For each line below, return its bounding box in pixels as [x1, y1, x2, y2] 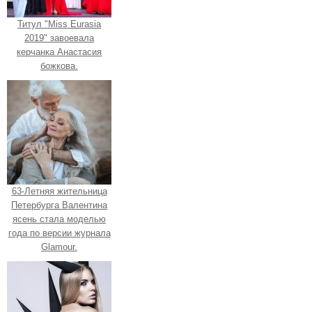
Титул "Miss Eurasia [17, 18, 101, 29]
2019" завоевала [24, 32, 94, 43]
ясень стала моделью [13, 213, 106, 224]
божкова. [40, 60, 78, 71]
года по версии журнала [8, 227, 111, 238]
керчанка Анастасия [17, 46, 102, 57]
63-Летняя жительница [11, 185, 107, 196]
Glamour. [41, 241, 77, 252]
